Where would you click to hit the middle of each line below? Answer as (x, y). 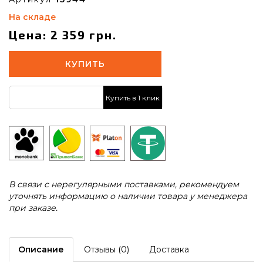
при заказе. (33, 208)
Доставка (169, 249)
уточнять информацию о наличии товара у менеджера (128, 196)
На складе (33, 17)
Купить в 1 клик (133, 97)
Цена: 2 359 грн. (63, 35)
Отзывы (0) (107, 249)
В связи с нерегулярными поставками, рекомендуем (124, 184)
